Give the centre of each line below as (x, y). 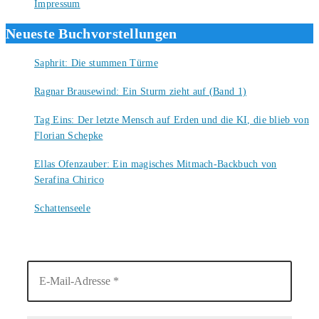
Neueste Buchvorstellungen (91, 34)
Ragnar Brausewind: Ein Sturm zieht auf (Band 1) (141, 91)
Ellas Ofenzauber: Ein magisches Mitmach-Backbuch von (156, 164)
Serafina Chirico (69, 179)
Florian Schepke (69, 135)
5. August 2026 (61, 150)
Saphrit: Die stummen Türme (96, 63)
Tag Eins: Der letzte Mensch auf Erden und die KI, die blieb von (172, 120)
